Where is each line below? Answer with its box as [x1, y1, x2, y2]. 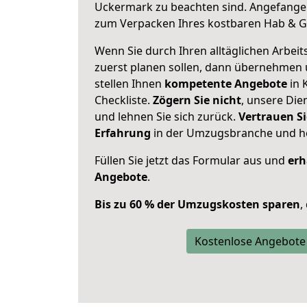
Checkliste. [95, 93, 153, 108]
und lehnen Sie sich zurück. [95, 109, 238, 124]
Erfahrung [95, 125, 151, 140]
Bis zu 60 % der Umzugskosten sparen [95, 197, 300, 212]
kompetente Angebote [164, 76, 287, 91]
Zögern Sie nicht [153, 93, 241, 108]
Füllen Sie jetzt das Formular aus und [95, 153, 288, 168]
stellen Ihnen [95, 76, 164, 91]
